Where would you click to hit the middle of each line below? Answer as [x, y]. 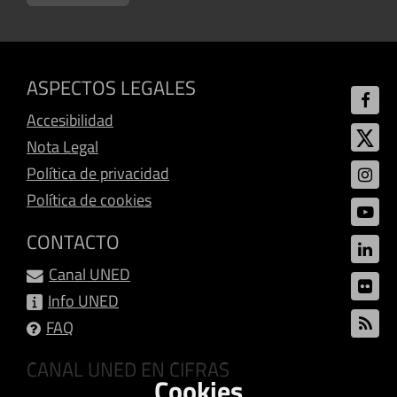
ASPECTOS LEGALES [111, 87]
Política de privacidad [98, 173]
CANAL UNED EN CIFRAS [128, 369]
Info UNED [83, 300]
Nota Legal [62, 146]
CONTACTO [73, 241]
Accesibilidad [70, 120]
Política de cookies [89, 199]
